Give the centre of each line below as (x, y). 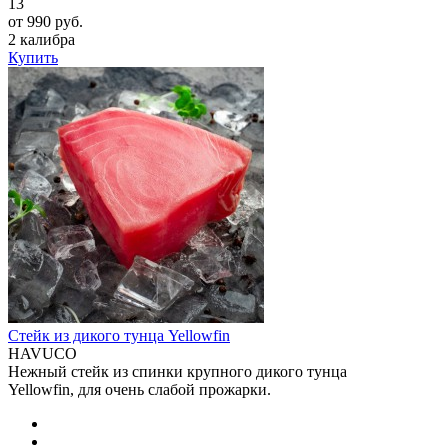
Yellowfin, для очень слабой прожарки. (139, 390)
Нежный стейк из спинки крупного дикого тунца (177, 372)
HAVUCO (42, 354)
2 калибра (41, 40)
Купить (33, 58)
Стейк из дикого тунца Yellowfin (119, 336)
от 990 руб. (45, 22)
